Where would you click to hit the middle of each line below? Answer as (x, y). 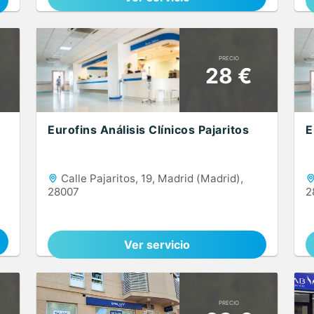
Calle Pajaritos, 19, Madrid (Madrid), (151, 178)
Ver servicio (157, 245)
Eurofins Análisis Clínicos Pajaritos (148, 130)
